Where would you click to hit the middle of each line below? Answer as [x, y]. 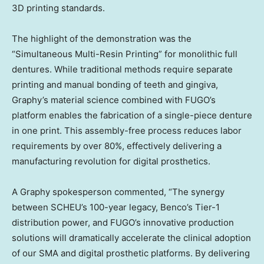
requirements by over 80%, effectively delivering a [117, 146]
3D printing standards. [58, 8]
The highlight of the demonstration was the [102, 38]
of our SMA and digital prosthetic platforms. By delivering [131, 253]
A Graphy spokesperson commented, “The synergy [118, 192]
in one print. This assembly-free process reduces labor [127, 130]
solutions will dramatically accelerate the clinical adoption [131, 237]
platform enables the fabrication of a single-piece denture [132, 115]
